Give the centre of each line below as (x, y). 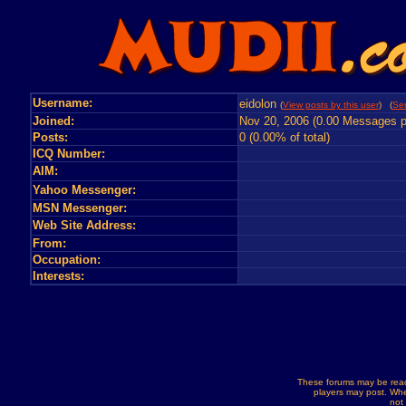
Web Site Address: (84, 225)
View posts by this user (330, 105)
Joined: (53, 121)
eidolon (257, 104)
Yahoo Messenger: (84, 190)
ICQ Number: (68, 154)
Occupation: (66, 260)
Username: (62, 103)
